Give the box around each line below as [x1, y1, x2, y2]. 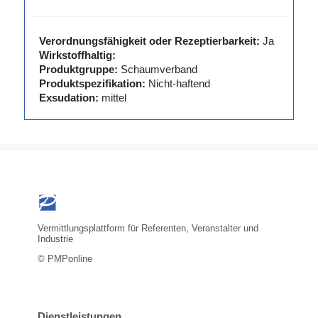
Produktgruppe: [38, 63, 118, 76]
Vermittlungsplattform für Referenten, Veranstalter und [37, 222, 258, 234]
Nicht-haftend [148, 77, 210, 90]
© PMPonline [37, 253, 92, 264]
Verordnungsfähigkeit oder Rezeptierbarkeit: [38, 35, 260, 48]
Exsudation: [38, 92, 99, 104]
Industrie [37, 233, 73, 244]
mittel [101, 92, 126, 104]
